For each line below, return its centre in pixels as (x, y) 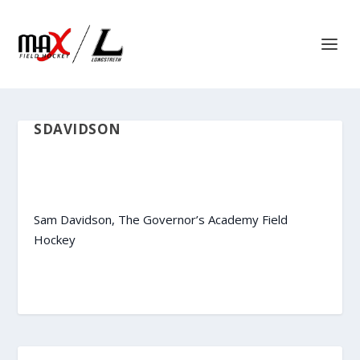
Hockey (55, 239)
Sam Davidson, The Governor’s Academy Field (161, 219)
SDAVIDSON (78, 129)
